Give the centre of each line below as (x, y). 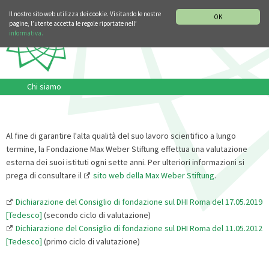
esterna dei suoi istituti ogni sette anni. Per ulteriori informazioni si (125, 162)
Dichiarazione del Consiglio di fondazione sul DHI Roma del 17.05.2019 (139, 201)
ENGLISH (238, 7)
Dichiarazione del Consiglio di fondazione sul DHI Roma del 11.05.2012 (139, 228)
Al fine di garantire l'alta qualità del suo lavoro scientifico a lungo (121, 135)
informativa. (26, 33)
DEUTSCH (199, 7)
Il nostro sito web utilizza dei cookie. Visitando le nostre (85, 14)
